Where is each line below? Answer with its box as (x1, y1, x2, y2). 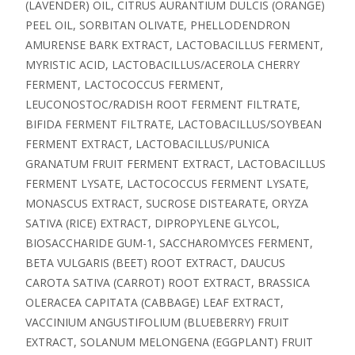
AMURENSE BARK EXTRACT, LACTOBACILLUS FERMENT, (25, 36, 323, 52)
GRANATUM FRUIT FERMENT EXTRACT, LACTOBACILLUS (25, 155, 326, 171)
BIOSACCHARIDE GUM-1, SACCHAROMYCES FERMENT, (25, 235, 313, 250)
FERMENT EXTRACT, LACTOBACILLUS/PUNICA (25, 136, 269, 151)
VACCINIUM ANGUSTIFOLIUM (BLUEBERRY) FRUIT (25, 314, 289, 330)
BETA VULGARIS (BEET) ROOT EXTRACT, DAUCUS (25, 254, 285, 270)
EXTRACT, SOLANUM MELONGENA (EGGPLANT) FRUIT (25, 334, 313, 349)
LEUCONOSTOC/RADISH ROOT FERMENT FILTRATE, (25, 96, 300, 112)
